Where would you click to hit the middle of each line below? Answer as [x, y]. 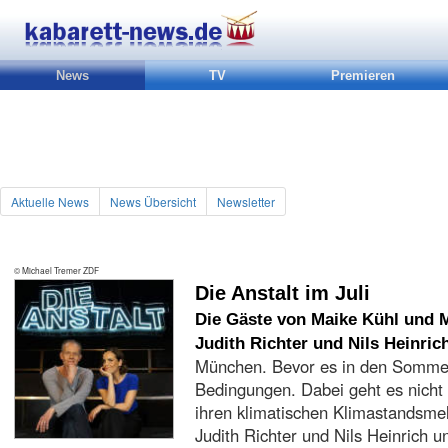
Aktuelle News [50, 201]
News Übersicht [153, 201]
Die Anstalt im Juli [282, 293]
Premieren [362, 75]
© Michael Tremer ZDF [56, 270]
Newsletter [246, 201]
